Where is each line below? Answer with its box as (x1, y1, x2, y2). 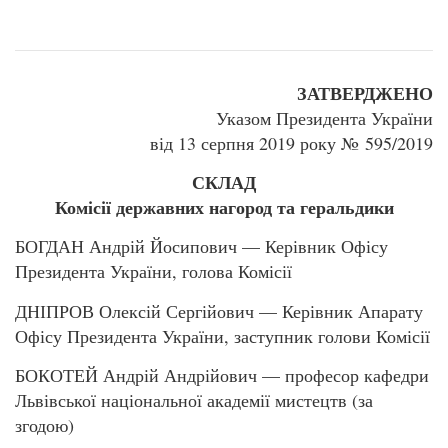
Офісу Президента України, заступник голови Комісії (15, 323, 430, 348)
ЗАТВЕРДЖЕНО (297, 79, 433, 106)
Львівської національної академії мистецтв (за (15, 388, 373, 413)
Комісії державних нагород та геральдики (54, 194, 394, 221)
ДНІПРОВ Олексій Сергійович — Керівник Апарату (15, 298, 423, 323)
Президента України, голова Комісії (15, 259, 292, 284)
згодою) (15, 413, 74, 438)
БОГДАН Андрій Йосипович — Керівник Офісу (15, 234, 388, 259)
